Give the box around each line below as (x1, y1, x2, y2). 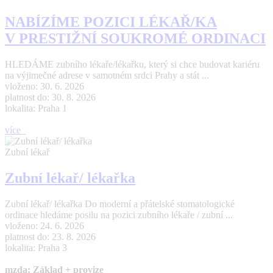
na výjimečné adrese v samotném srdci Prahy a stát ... (5, 70, 209, 81)
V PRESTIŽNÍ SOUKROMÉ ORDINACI (5, 30, 266, 47)
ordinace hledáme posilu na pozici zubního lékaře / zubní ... (5, 210, 233, 221)
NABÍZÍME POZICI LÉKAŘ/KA (5, 14, 217, 30)
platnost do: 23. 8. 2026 (5, 232, 96, 243)
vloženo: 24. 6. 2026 (5, 221, 84, 232)
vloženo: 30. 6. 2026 (5, 81, 84, 92)
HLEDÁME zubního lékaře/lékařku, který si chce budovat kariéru (5, 59, 260, 70)
